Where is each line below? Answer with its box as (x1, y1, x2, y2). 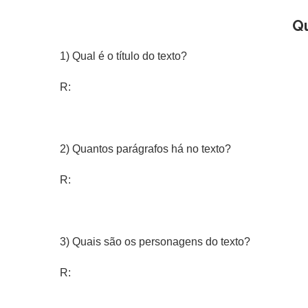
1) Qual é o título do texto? (60, 50, 187, 62)
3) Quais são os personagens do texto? (60, 236, 250, 247)
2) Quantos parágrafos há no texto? (60, 143, 231, 155)
